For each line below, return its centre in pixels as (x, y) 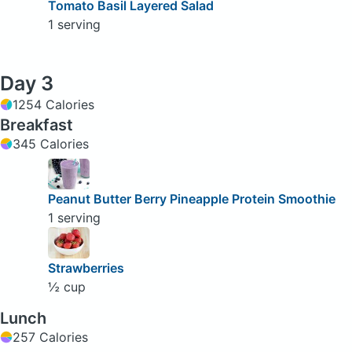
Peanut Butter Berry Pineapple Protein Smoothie (191, 199)
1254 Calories (53, 105)
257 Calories (50, 337)
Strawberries (86, 268)
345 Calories (51, 144)
